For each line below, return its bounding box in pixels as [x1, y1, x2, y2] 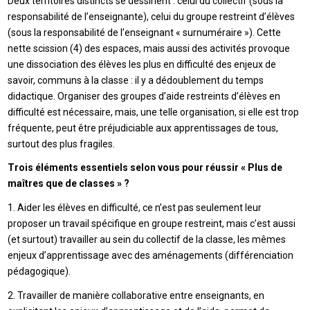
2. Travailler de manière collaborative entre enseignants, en [8, 290, 265, 302]
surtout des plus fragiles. [8, 138, 116, 149]
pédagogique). [8, 266, 71, 277]
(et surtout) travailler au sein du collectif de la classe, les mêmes [8, 234, 286, 246]
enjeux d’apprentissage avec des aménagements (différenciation [8, 250, 294, 262]
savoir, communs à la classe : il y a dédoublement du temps [8, 74, 264, 86]
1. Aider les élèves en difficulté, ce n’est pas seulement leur [8, 202, 262, 214]
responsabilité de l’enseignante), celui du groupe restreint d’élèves [8, 10, 295, 22]
